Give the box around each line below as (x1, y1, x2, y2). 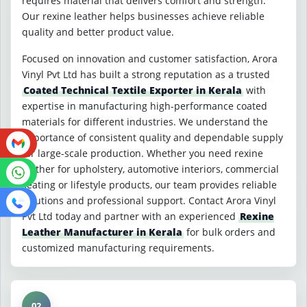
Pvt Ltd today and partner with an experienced (22, 210, 238, 223)
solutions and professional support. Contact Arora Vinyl (22, 194, 276, 207)
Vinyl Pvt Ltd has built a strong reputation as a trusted (22, 68, 270, 81)
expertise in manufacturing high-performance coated (22, 99, 267, 112)
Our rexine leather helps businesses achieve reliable (22, 10, 265, 23)
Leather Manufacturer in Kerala (22, 225, 182, 238)
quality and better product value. (22, 25, 174, 38)
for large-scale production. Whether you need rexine (22, 147, 263, 160)
